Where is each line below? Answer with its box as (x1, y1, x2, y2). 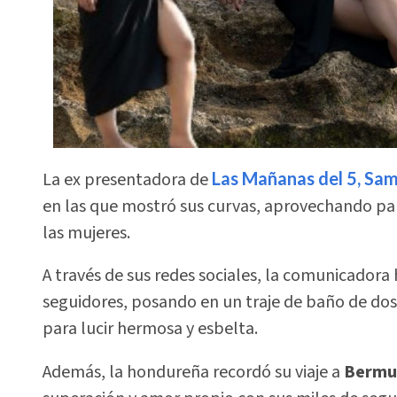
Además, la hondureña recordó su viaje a (43, 359, 344, 385)
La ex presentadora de (43, 167, 208, 192)
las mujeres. (43, 220, 130, 245)
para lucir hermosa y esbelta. (43, 316, 258, 342)
